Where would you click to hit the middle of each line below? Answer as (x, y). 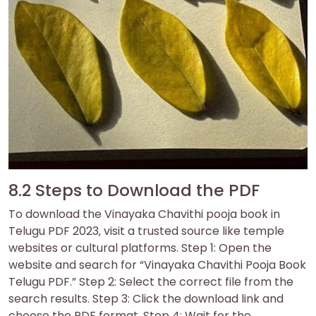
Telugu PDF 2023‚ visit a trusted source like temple (146, 231)
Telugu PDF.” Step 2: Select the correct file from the (151, 281)
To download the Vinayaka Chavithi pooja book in (144, 214)
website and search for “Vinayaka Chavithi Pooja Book (157, 265)
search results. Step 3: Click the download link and (146, 298)
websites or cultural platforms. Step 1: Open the (140, 248)
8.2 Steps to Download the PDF (134, 190)
